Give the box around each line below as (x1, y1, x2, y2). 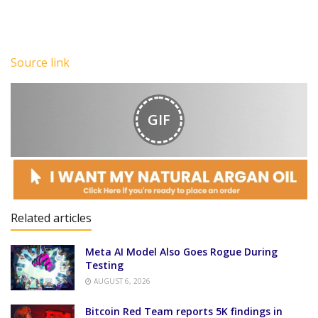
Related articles (11, 209, 92, 226)
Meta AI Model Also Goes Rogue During (85, 244, 278, 258)
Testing (85, 258, 124, 272)
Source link (11, 54, 70, 70)
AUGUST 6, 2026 (92, 275, 150, 286)
